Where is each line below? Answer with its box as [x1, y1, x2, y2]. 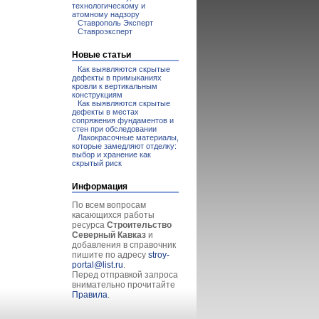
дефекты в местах [72, 108, 139, 116]
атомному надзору [72, 10, 140, 19]
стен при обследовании [72, 125, 157, 133]
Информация [72, 182, 127, 192]
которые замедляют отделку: [72, 142, 177, 150]
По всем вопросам [72, 200, 146, 210]
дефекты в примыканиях [72, 73, 162, 82]
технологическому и [72, 1, 145, 10]
